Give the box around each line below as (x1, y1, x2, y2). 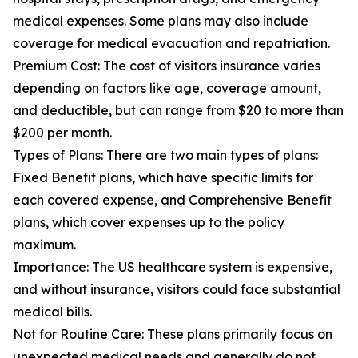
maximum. (13, 237, 76, 253)
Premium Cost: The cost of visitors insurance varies (13, 58, 320, 74)
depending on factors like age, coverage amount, (13, 80, 321, 97)
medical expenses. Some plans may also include (13, 13, 308, 30)
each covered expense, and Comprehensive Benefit (13, 192, 332, 209)
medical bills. (13, 304, 92, 320)
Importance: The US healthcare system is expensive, (13, 259, 332, 276)
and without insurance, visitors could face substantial (13, 281, 340, 298)
